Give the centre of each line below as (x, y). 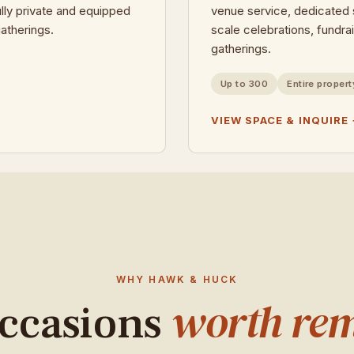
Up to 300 (245, 84)
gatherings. (241, 49)
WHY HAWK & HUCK (177, 279)
